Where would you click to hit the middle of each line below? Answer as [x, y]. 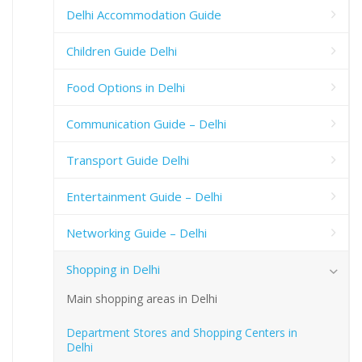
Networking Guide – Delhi [137, 233]
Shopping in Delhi [113, 269]
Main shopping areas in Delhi [142, 299]
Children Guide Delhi [122, 51]
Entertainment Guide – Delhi [144, 197]
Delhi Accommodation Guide [144, 15]
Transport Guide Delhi [128, 160]
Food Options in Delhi [126, 88]
